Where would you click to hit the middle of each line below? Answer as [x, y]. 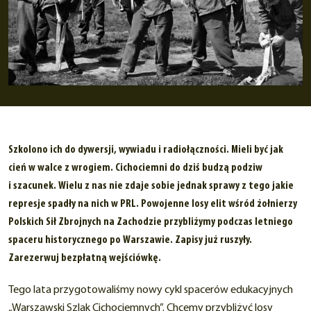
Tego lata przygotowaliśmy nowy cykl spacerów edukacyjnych [151, 290]
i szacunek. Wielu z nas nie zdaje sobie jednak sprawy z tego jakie [151, 186]
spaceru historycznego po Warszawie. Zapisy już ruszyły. [130, 240]
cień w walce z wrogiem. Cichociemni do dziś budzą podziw [135, 168]
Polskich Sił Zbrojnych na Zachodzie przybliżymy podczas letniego [151, 222]
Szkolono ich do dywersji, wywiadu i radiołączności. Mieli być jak [146, 150]
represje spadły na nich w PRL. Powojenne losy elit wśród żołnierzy [153, 204]
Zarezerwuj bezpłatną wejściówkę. [85, 258]
